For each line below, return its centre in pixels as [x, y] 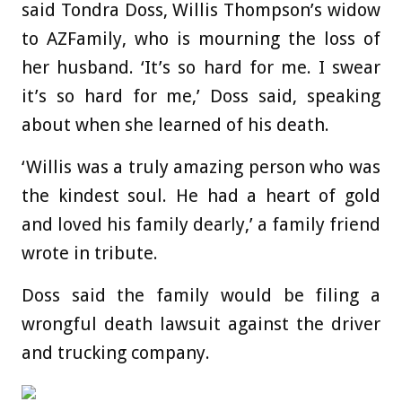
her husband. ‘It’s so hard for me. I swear [201, 68]
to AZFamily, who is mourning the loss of [201, 39]
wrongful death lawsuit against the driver [201, 324]
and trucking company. [118, 353]
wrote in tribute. [92, 253]
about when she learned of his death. [178, 125]
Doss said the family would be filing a [201, 296]
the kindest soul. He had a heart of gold [201, 196]
